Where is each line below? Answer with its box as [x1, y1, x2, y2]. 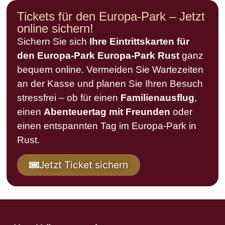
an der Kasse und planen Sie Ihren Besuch [17, 78, 203, 89]
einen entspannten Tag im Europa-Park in [17, 120, 197, 131]
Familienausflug [121, 92, 195, 103]
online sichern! [17, 21, 94, 35]
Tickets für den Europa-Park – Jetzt [17, 9, 205, 23]
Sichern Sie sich [17, 36, 90, 47]
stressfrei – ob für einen [17, 92, 121, 103]
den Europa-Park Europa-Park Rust [17, 50, 180, 61]
